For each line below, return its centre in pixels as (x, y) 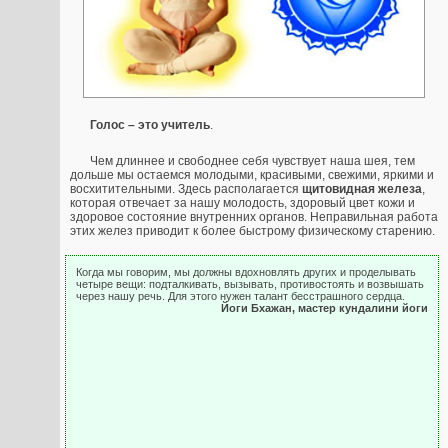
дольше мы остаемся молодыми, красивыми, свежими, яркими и (252, 174)
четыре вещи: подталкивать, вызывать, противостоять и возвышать (250, 283)
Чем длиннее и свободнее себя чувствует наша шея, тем (252, 160)
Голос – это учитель (150, 124)
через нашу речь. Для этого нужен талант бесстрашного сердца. (240, 295)
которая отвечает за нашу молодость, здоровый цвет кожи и (242, 202)
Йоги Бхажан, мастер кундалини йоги (324, 307)
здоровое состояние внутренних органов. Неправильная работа (254, 216)
